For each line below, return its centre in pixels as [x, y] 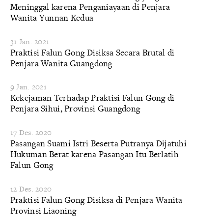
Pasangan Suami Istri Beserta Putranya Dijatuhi [98, 143]
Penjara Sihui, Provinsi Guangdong [75, 109]
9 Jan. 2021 [28, 87]
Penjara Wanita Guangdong [61, 63]
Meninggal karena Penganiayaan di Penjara [90, 7]
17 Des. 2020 [31, 132]
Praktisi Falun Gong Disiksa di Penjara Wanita [96, 199]
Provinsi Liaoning [43, 210]
